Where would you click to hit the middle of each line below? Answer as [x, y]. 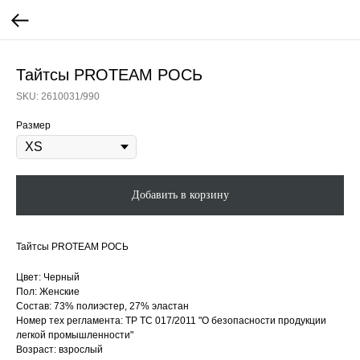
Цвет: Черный [48, 277]
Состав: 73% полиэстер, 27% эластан [102, 306]
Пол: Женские [48, 292]
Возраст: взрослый [59, 350]
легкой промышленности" [75, 335]
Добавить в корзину [180, 195]
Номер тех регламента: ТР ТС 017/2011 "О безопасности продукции [171, 321]
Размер [33, 125]
